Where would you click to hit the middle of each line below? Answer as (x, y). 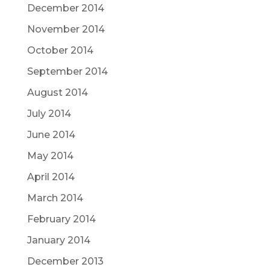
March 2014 (55, 198)
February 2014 (61, 219)
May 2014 (50, 155)
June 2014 (51, 134)
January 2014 (58, 240)
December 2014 (65, 8)
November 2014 (66, 29)
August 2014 (57, 92)
